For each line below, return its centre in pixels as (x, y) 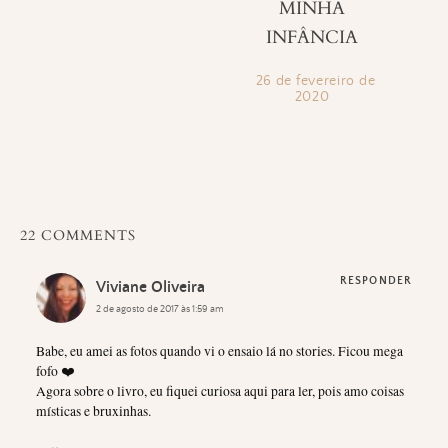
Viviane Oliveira (150, 286)
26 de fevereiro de (315, 80)
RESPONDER (375, 280)
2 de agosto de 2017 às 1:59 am (160, 309)
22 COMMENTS (78, 236)
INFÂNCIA (312, 37)
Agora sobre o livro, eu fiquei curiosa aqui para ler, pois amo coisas (220, 391)
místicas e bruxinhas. (93, 411)
